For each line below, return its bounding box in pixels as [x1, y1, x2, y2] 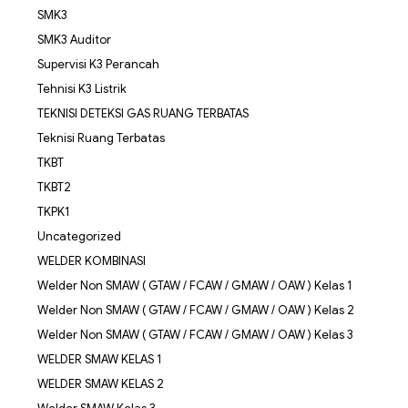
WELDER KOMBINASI [36, 252, 146, 269]
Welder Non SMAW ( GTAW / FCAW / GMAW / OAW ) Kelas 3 [36, 326, 353, 342]
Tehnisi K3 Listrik [36, 80, 127, 97]
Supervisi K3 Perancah [36, 56, 159, 72]
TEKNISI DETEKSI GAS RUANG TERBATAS [36, 105, 249, 121]
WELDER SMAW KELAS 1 [36, 351, 162, 367]
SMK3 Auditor [36, 31, 111, 47]
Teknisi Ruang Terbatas [36, 129, 165, 146]
